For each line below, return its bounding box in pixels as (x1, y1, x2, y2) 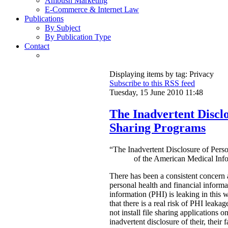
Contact (24, 42, 49, 51)
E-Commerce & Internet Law (45, 5, 139, 14)
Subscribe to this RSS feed (109, 79, 195, 88)
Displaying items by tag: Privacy (109, 70, 214, 79)
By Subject (45, 23, 80, 33)
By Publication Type (45, 33, 111, 42)
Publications (24, 14, 64, 23)
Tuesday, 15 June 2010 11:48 (109, 88, 203, 97)
